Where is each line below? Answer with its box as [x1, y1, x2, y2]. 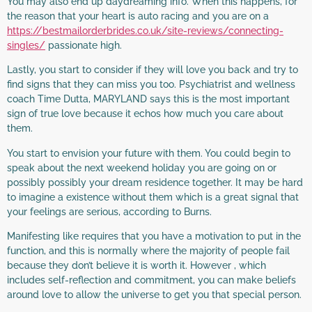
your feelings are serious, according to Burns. [7, 205, 212, 217]
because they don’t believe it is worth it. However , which [7, 259, 266, 271]
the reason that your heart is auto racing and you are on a [7, 10, 269, 22]
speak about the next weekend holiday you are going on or [7, 162, 276, 173]
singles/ [7, 39, 45, 51]
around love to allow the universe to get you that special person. [7, 288, 302, 300]
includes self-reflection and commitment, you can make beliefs [7, 274, 296, 286]
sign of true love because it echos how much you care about [7, 108, 283, 120]
